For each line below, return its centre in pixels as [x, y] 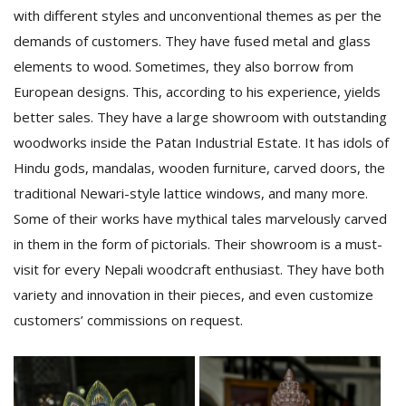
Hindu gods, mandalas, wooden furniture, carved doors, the [199, 168]
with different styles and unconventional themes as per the [198, 15]
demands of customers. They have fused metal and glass [192, 41]
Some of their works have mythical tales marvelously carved [200, 218]
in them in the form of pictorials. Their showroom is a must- [198, 244]
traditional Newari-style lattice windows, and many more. [191, 193]
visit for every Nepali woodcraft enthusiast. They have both [199, 269]
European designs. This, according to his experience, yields [197, 92]
